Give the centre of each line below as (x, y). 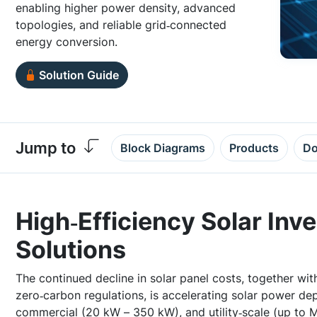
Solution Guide (79, 75)
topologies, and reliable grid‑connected (121, 25)
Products (254, 148)
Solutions (71, 249)
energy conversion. (67, 42)
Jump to (46, 148)
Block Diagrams (163, 148)
